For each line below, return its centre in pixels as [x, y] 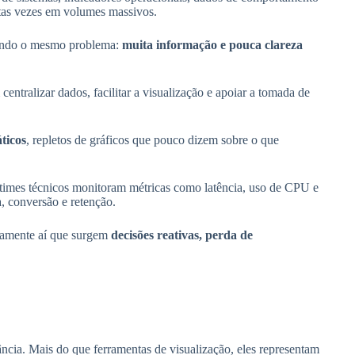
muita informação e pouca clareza [212, 45]
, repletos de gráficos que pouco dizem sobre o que [152, 140]
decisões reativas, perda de [181, 235]
